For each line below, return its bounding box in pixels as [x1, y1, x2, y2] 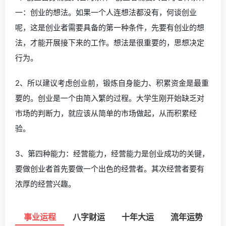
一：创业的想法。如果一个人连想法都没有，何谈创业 [15, 8, 197, 18]
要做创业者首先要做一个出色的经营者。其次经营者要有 [15, 164, 204, 174]
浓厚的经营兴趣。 [15, 179, 76, 189]
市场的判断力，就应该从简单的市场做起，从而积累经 [15, 108, 197, 119]
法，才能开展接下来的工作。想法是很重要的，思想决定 [15, 38, 204, 48]
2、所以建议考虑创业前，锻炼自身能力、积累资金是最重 [15, 78, 209, 88]
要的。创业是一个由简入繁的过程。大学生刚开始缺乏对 [15, 93, 204, 103]
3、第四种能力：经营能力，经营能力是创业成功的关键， [15, 149, 209, 159]
